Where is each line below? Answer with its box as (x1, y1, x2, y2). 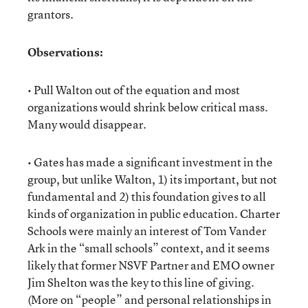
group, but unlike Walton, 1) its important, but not (27, 171, 277, 187)
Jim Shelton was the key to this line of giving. (27, 274, 254, 290)
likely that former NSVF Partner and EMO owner (27, 257, 274, 273)
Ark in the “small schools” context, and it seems (27, 240, 269, 256)
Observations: (27, 44, 103, 60)
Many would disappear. (27, 116, 146, 132)
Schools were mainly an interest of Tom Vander (27, 223, 266, 239)
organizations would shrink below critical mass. (27, 99, 268, 115)
